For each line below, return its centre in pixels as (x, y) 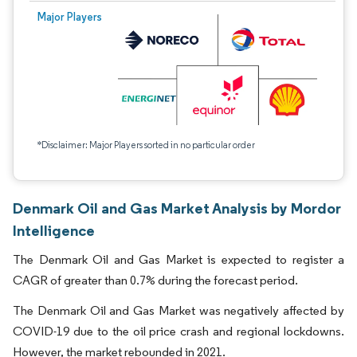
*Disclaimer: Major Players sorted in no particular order (146, 145)
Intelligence (54, 230)
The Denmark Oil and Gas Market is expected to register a (178, 259)
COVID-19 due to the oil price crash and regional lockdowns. (178, 331)
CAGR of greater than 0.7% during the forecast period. (155, 280)
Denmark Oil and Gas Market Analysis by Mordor (177, 208)
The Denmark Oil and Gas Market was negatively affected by (178, 310)
